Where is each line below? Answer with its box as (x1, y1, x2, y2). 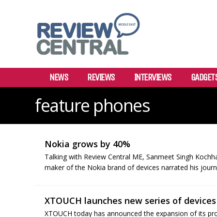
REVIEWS (87, 72, 115, 83)
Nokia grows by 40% (45, 138, 133, 150)
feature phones (35, 93, 150, 117)
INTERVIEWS (134, 72, 171, 83)
